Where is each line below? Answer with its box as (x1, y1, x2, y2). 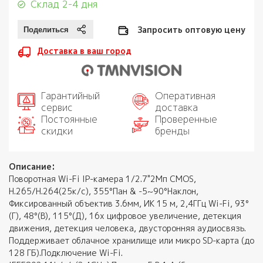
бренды (155, 124, 190, 138)
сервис (41, 101, 73, 114)
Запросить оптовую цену (137, 23, 245, 35)
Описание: (9, 161, 58, 173)
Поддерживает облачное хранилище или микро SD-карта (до (9, 235, 254, 247)
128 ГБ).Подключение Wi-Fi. (9, 247, 123, 259)
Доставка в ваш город (37, 45, 131, 56)
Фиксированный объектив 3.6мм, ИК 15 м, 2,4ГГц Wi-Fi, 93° (9, 198, 249, 210)
